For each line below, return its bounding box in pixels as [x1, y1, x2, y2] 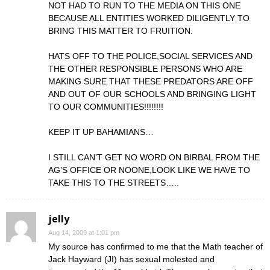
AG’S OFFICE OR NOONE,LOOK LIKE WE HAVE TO [48, 165, 250, 175]
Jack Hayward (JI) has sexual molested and [48, 254, 215, 264]
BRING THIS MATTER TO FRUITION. [48, 25, 193, 36]
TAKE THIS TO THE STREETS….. [48, 177, 179, 187]
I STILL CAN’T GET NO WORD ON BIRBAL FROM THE [48, 152, 260, 162]
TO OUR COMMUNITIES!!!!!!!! [48, 101, 163, 111]
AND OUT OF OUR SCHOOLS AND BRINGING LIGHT [48, 89, 256, 99]
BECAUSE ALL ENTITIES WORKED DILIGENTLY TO [48, 13, 250, 23]
